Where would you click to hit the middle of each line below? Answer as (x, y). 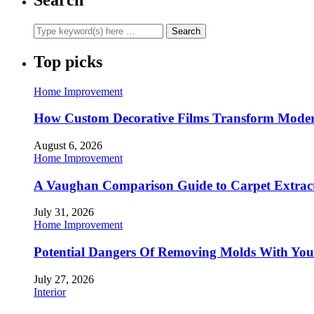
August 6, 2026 (68, 145)
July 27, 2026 (64, 279)
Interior (50, 292)
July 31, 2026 (64, 212)
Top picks (68, 61)
